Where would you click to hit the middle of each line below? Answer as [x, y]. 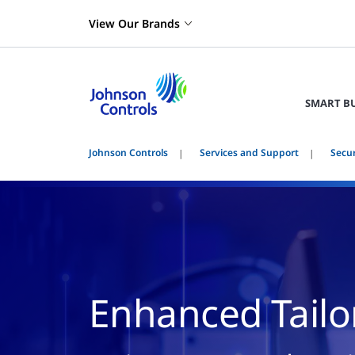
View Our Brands [134, 23]
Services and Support [249, 153]
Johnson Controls [128, 153]
